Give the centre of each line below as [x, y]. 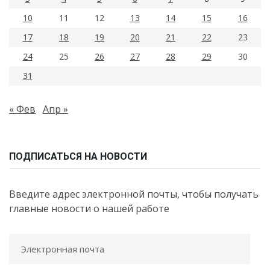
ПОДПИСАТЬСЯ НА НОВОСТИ [78, 156]
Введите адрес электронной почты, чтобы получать [134, 194]
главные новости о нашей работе [89, 209]
